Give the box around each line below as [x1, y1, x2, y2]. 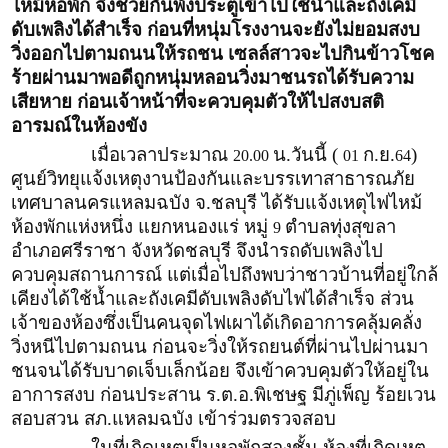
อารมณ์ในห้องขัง [11, 114, 147, 136]
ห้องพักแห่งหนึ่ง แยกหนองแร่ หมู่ [11, 215, 273, 237]
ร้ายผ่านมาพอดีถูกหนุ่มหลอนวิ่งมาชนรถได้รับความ [11, 66, 414, 88]
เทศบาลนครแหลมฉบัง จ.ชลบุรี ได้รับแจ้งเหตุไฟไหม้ [11, 191, 422, 213]
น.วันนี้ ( [273, 143, 343, 165]
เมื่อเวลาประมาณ [11, 143, 233, 165]
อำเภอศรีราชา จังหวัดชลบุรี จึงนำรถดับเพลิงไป [11, 239, 383, 261]
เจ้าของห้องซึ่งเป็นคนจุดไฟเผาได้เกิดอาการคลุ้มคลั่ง [11, 311, 422, 333]
